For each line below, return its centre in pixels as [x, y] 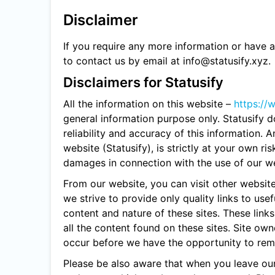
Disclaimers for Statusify [143, 82]
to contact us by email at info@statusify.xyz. [167, 61]
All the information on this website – [149, 104]
